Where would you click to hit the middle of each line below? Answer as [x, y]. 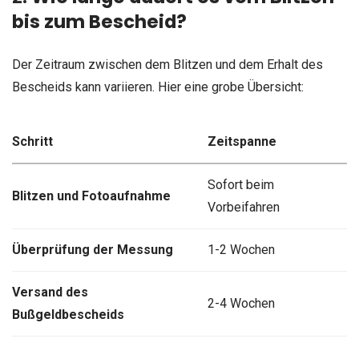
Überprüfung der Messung [93, 249]
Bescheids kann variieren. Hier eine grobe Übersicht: [158, 87]
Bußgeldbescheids [68, 314]
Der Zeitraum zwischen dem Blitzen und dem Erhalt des [167, 65]
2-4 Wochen [241, 303]
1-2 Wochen [241, 249]
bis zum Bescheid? [99, 22]
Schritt [32, 141]
